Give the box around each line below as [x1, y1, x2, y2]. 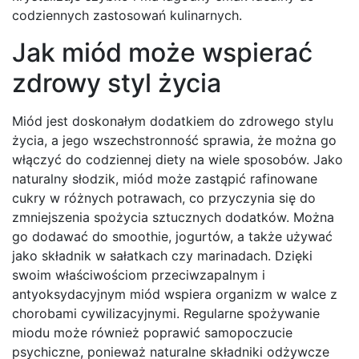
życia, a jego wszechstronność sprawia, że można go [12, 132, 337, 149]
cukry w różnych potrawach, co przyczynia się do [12, 190, 316, 207]
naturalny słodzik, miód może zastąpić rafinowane [12, 171, 317, 188]
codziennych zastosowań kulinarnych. [12, 7, 242, 24]
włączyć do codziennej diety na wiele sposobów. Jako [12, 151, 343, 168]
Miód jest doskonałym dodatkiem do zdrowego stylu [12, 113, 333, 130]
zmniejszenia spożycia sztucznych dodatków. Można [12, 209, 334, 226]
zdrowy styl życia [12, 67, 221, 99]
